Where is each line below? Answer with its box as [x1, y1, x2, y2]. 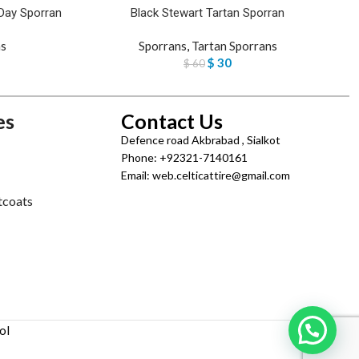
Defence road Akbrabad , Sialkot [121, 133, 280, 147]
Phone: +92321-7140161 [121, 151, 248, 165]
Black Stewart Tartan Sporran [131, 6, 284, 21]
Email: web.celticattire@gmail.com [121, 168, 290, 183]
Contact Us [121, 109, 223, 134]
